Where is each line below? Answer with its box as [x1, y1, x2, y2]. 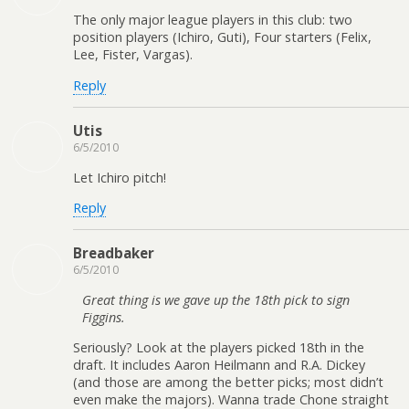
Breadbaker [73, 244, 154, 263]
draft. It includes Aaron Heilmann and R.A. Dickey [73, 356, 365, 374]
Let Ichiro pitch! [73, 168, 166, 186]
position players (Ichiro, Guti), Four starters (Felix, [73, 28, 372, 47]
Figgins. [82, 308, 125, 326]
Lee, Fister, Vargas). [73, 46, 193, 64]
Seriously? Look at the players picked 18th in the [73, 339, 364, 357]
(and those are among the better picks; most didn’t [73, 373, 383, 392]
